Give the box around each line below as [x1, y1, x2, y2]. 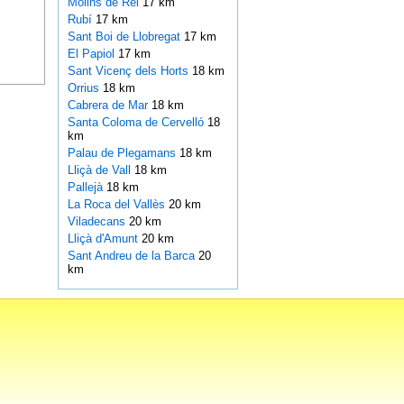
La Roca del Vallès [67, 197, 169, 212]
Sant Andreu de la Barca [67, 249, 198, 263]
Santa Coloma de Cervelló [67, 115, 207, 130]
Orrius [67, 81, 103, 96]
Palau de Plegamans [67, 146, 179, 161]
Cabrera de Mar [67, 98, 151, 113]
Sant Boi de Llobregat [67, 30, 184, 44]
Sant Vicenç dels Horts [67, 64, 192, 78]
